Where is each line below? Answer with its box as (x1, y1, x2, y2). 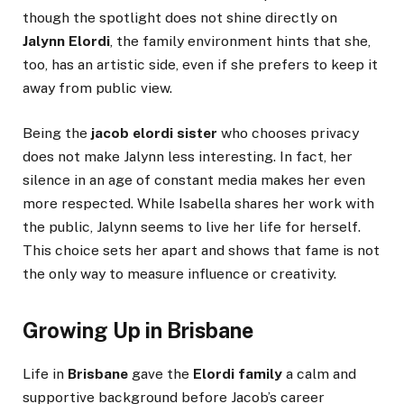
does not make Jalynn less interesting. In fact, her (23, 148, 353, 166)
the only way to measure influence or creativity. (23, 265, 336, 283)
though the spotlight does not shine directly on (23, 9, 337, 27)
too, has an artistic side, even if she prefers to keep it (23, 56, 378, 74)
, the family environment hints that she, (110, 32, 371, 50)
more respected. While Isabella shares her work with (23, 195, 374, 213)
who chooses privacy (217, 124, 359, 142)
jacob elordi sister (91, 124, 217, 142)
